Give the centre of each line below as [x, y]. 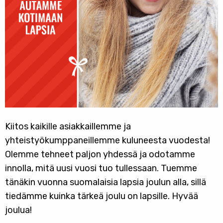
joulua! [18, 210]
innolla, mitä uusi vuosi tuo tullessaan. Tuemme [101, 168]
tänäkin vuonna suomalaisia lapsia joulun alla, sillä [106, 182]
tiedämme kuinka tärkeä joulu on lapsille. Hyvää [102, 196]
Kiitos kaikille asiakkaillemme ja [68, 126]
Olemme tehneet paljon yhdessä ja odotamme [100, 154]
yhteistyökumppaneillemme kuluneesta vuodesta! [108, 140]
